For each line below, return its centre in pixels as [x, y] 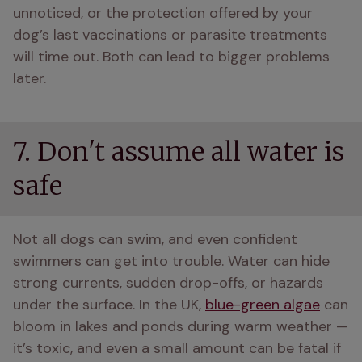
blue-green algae [263, 305]
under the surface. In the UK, [109, 305]
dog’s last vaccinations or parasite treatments [170, 35]
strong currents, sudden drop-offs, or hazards [168, 283]
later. [32, 78]
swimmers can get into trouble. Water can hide [171, 261]
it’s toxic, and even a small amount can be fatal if [177, 348]
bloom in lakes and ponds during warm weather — [181, 326]
